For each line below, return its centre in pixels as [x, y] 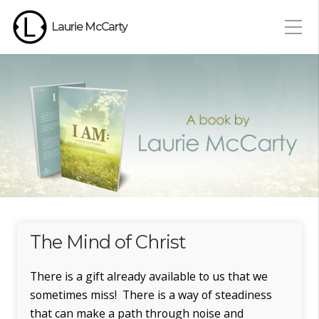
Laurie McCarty [89, 27]
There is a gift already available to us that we [149, 276]
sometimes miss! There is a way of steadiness [151, 294]
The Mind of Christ [108, 241]
